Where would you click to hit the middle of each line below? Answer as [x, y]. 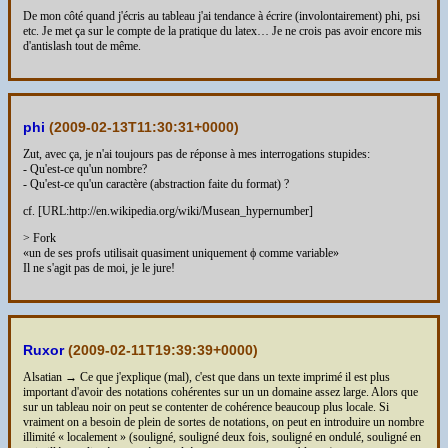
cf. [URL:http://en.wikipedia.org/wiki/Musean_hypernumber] [168, 211]
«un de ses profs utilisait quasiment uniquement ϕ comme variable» [181, 253]
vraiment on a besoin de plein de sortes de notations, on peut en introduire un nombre [223, 422]
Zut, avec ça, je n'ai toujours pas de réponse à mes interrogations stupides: [196, 154]
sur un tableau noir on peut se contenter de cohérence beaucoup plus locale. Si [206, 407]
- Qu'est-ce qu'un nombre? [85, 169]
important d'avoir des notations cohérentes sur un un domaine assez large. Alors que [220, 392]
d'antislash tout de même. [82, 45]
